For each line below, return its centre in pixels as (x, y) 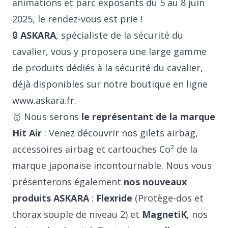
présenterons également (68, 182)
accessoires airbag (53, 149)
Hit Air (27, 133)
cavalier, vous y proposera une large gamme (109, 51)
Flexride (114, 198)
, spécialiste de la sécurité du (120, 35)
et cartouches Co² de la (146, 149)
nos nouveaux (155, 182)
